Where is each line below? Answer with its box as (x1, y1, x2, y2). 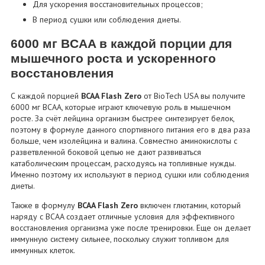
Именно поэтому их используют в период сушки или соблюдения (11, 169, 250, 180)
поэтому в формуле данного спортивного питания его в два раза (11, 124, 251, 135)
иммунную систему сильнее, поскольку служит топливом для (11, 234, 230, 245)
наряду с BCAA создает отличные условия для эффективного (11, 211, 235, 222)
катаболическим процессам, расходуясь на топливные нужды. (11, 158, 236, 169)
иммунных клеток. (11, 245, 76, 256)
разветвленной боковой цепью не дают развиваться (11, 147, 202, 158)
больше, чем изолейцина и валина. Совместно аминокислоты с (11, 135, 238, 147)
